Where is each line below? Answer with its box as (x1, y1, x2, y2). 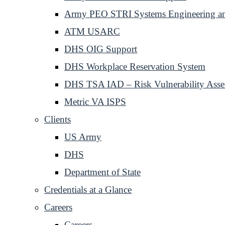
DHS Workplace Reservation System (64, 61, 205, 72)
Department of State (64, 167, 141, 177)
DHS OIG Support (64, 44, 137, 54)
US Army (64, 132, 101, 142)
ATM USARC (64, 26, 120, 37)
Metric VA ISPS (64, 96, 126, 107)
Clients (44, 114, 71, 125)
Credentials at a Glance (44, 184, 132, 195)
